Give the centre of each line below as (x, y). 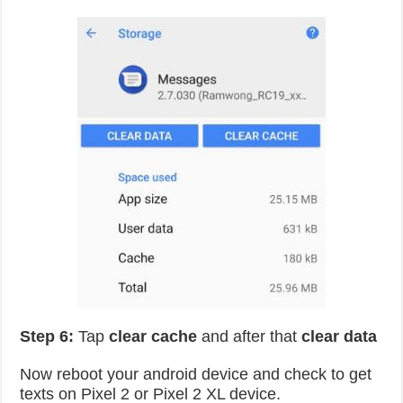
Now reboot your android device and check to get (196, 374)
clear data (340, 336)
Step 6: (47, 336)
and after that (250, 336)
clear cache (153, 336)
